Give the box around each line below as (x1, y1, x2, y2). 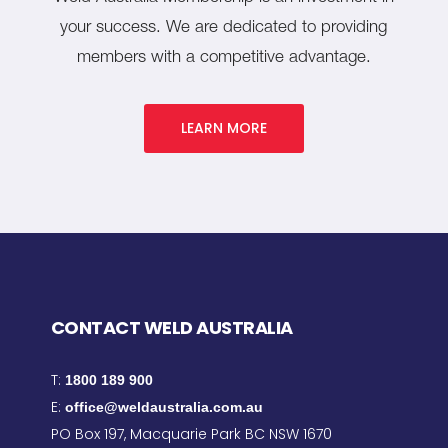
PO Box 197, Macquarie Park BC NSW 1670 (50, 424, 332, 445)
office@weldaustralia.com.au (64, 399, 263, 416)
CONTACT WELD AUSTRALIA (50, 315, 293, 341)
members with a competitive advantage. (76, 50, 371, 68)
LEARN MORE (180, 118, 267, 139)
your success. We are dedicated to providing (60, 20, 388, 38)
